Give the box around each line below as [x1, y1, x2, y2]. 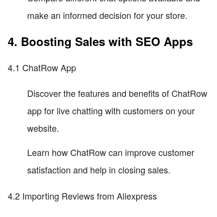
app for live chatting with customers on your [27, 104, 195, 117]
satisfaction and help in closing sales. [27, 163, 170, 176]
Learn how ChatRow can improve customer [27, 146, 194, 159]
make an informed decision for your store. [27, 8, 187, 21]
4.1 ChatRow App [8, 61, 76, 74]
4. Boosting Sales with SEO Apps [8, 32, 193, 49]
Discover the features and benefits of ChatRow [27, 87, 207, 100]
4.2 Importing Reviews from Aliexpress [8, 189, 157, 202]
